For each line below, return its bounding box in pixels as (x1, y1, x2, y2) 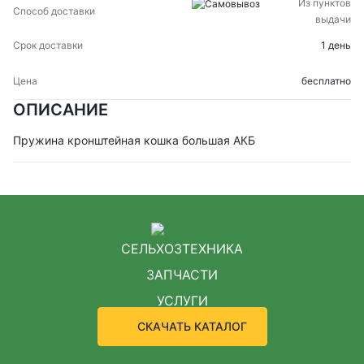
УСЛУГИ (156, 292, 208, 309)
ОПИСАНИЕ (13, 100, 108, 119)
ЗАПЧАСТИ (146, 266, 218, 283)
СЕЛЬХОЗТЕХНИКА (121, 240, 243, 257)
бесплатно (301, 75, 351, 87)
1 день (321, 39, 351, 51)
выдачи (315, 13, 351, 25)
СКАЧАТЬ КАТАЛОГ (136, 319, 247, 334)
